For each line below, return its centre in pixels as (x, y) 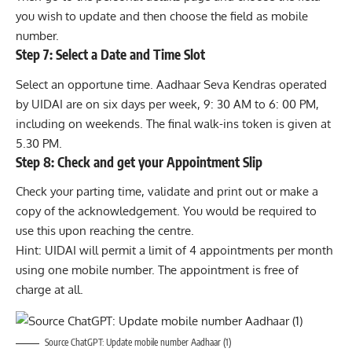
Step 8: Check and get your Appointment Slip (139, 161)
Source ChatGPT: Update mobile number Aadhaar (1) (138, 343)
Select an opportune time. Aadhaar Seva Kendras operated (171, 84)
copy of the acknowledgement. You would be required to (166, 211)
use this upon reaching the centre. (105, 231)
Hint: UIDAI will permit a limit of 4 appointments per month (174, 251)
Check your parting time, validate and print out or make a (167, 192)
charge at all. (49, 290)
